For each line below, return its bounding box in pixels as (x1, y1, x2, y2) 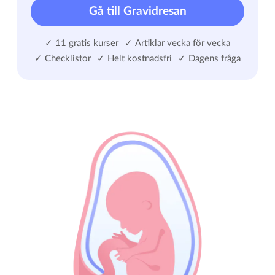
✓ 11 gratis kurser (45, 39, 119, 48)
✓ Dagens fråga (177, 54, 241, 64)
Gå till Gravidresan (88, 5, 187, 17)
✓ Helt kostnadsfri (97, 54, 172, 64)
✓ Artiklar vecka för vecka (124, 39, 230, 48)
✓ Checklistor (34, 54, 91, 64)
